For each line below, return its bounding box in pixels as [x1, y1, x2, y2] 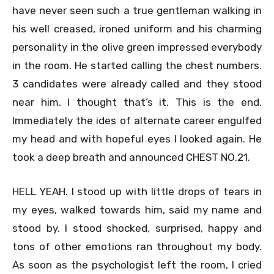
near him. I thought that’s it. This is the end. [12, 95, 262, 108]
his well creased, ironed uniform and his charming [12, 22, 262, 35]
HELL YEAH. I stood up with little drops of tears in [12, 185, 262, 198]
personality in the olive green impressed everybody [12, 40, 262, 53]
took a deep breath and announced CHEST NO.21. [12, 150, 250, 163]
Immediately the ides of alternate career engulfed [12, 114, 262, 127]
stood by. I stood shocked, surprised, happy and [12, 221, 262, 234]
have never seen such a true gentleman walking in [12, 4, 262, 17]
